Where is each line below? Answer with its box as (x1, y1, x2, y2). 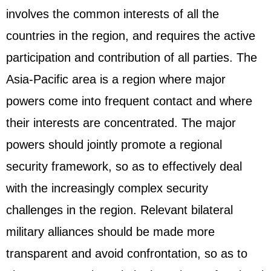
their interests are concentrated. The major (6, 116, 236, 129)
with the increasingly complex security (6, 181, 208, 195)
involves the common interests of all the (6, 7, 219, 21)
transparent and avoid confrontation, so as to (6, 247, 247, 260)
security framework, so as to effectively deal (6, 160, 242, 173)
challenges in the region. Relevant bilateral (6, 203, 233, 217)
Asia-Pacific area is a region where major (6, 73, 226, 86)
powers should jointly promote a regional (6, 138, 222, 151)
